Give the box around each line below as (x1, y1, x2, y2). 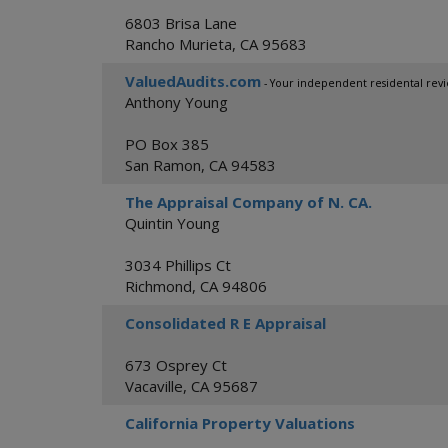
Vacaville (125, 376, 183, 396)
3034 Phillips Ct (125, 255, 231, 275)
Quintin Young (125, 213, 220, 233)
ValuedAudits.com (125, 71, 261, 91)
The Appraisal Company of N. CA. (125, 192, 372, 212)
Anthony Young (125, 92, 228, 112)
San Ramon (125, 155, 201, 175)
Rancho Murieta (125, 34, 232, 54)
